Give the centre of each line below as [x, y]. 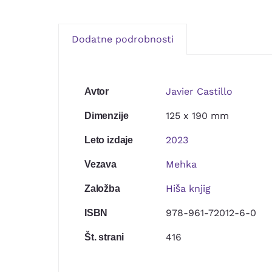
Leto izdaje [109, 140]
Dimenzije [106, 116]
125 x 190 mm [197, 116]
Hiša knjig [188, 189]
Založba [102, 189]
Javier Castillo [199, 91]
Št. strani [104, 237]
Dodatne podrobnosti [122, 39]
